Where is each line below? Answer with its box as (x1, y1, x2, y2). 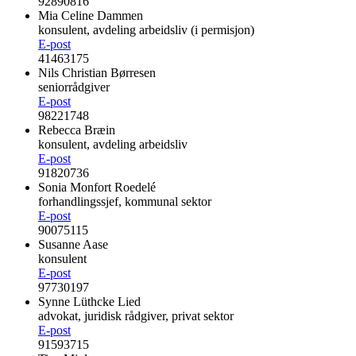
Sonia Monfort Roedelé (38, 180, 156, 195)
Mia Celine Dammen (38, 9, 143, 23)
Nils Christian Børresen (38, 66, 156, 80)
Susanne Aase (38, 238, 108, 252)
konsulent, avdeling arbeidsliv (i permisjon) (38, 23, 254, 37)
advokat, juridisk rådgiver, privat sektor (38, 309, 234, 323)
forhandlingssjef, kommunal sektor (38, 195, 211, 209)
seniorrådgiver (38, 80, 110, 95)
